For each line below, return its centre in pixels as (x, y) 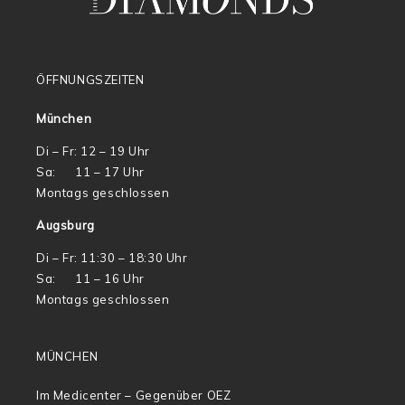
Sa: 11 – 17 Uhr (90, 172)
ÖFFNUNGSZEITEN (90, 80)
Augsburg (66, 226)
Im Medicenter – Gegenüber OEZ (134, 396)
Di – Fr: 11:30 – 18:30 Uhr (112, 258)
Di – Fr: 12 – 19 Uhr (93, 151)
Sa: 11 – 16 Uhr (90, 279)
